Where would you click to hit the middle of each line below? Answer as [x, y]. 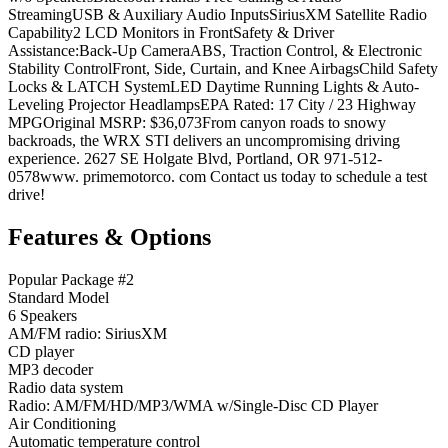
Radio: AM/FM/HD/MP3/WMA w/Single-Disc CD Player [193, 405]
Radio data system [65, 387]
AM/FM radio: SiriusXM [87, 333]
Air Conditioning [62, 423]
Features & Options [109, 236]
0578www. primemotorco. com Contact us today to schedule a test [217, 176]
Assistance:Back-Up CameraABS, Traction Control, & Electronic [215, 50]
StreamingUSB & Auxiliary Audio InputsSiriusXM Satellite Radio [217, 14]
